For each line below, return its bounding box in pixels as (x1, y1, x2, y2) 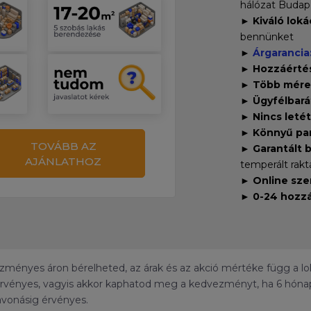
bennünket (239, 31, 294, 44)
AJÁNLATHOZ (25, 154, 102, 168)
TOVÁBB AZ (30, 139, 96, 153)
